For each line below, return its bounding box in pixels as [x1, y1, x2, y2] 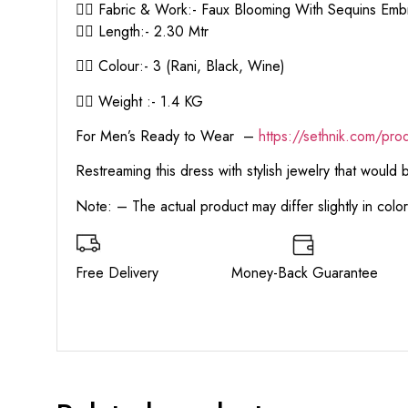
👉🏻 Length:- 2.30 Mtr [76, 20, 209, 42]
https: [259, 126, 292, 148]
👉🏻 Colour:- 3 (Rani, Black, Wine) [76, 56, 285, 77]
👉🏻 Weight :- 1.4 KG [76, 90, 203, 112]
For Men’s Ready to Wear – [76, 126, 259, 148]
